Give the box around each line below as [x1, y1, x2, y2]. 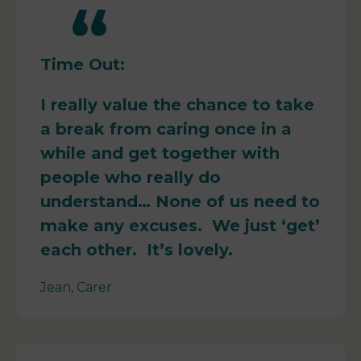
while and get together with [40, 143, 280, 164]
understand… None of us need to [40, 192, 320, 212]
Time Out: [40, 55, 125, 75]
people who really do [40, 168, 221, 188]
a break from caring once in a [40, 119, 292, 139]
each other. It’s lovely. [40, 240, 233, 260]
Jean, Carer [40, 280, 112, 296]
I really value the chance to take [40, 95, 314, 115]
